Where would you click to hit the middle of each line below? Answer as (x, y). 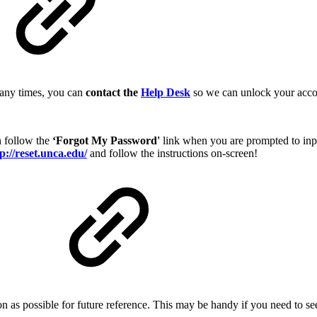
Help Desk (166, 93)
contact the (113, 93)
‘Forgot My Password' (106, 141)
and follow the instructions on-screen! (172, 154)
